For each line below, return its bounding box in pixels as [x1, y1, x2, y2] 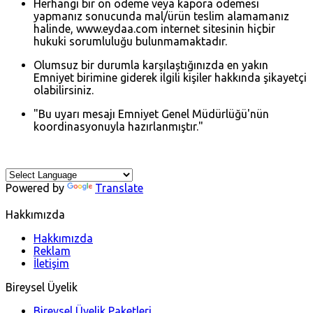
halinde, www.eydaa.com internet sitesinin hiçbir [34, 22, 275, 35]
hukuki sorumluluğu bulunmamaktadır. [34, 34, 227, 48]
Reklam [34, 244, 71, 257]
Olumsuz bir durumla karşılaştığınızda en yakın [34, 58, 268, 71]
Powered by [6, 181, 67, 194]
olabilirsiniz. [34, 83, 94, 96]
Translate [95, 181, 143, 194]
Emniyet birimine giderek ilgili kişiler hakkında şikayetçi [34, 71, 307, 84]
